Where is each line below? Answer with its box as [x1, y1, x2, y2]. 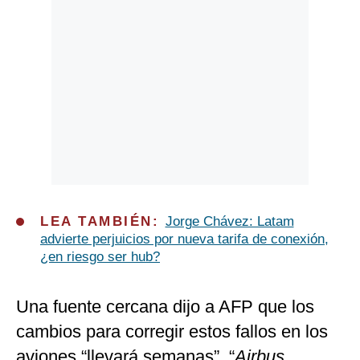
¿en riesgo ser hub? [40, 249, 160, 265]
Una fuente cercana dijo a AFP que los [16, 297, 314, 317]
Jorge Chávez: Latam [165, 214, 294, 230]
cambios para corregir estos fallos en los [16, 321, 328, 342]
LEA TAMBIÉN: [40, 214, 166, 230]
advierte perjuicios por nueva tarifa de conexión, [40, 231, 329, 247]
